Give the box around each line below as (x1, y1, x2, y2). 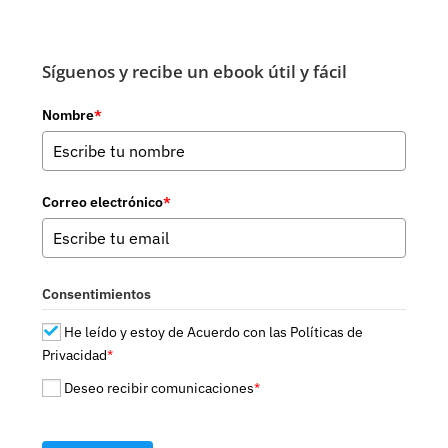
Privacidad (42, 345, 108, 364)
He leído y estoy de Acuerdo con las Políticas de (63, 322, 363, 341)
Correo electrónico (42, 193, 164, 212)
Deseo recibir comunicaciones (63, 379, 254, 398)
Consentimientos (42, 284, 152, 303)
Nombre (42, 106, 95, 125)
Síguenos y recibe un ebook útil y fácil (42, 60, 348, 84)
